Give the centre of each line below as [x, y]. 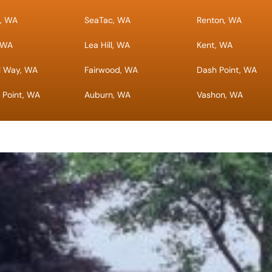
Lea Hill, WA [107, 45]
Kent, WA [215, 45]
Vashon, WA [220, 94]
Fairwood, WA [111, 70]
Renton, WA [219, 20]
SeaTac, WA [107, 20]
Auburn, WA [107, 94]
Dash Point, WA [227, 70]
